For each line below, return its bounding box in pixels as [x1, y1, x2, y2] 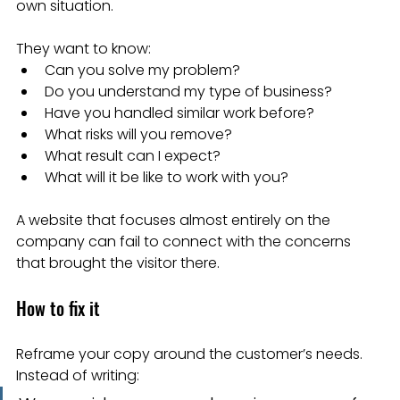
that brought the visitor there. [16, 252, 220, 273]
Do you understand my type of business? [45, 80, 332, 102]
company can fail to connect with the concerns [16, 230, 354, 252]
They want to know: [16, 37, 151, 59]
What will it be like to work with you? [45, 166, 288, 187]
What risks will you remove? [45, 123, 232, 145]
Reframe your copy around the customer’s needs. [16, 343, 362, 364]
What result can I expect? [45, 145, 221, 166]
